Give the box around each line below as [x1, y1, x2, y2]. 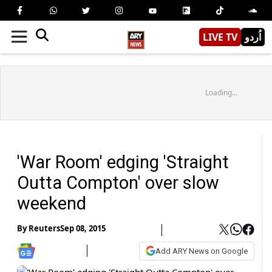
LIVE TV [203, 30, 237, 44]
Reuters [29, 223, 60, 234]
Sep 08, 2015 [60, 223, 106, 234]
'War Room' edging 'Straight [17, 151, 229, 172]
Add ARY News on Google [155, 246, 248, 256]
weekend [17, 192, 86, 214]
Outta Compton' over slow [17, 172, 219, 193]
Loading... [205, 87, 237, 98]
